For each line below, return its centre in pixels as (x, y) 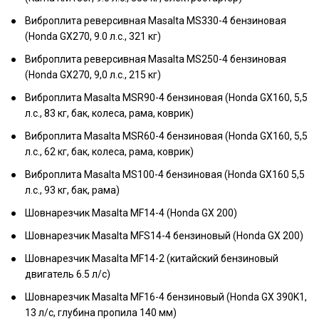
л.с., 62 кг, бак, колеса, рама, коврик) (109, 152)
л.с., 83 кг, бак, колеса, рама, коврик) (109, 113)
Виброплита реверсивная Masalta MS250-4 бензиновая (156, 59)
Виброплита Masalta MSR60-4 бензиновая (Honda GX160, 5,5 (166, 136)
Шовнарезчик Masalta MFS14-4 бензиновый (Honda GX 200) (164, 236)
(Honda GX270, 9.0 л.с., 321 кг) (93, 36)
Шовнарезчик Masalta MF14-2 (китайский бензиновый (152, 258)
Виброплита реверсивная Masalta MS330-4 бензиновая (156, 21)
